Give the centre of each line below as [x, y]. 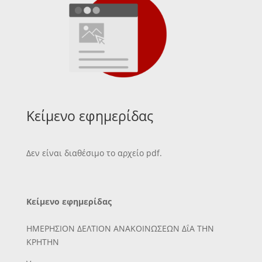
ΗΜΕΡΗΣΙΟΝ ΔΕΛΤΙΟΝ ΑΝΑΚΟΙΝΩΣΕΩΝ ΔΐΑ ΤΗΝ [120, 228]
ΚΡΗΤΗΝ [42, 242]
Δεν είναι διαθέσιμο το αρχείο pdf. [94, 153]
